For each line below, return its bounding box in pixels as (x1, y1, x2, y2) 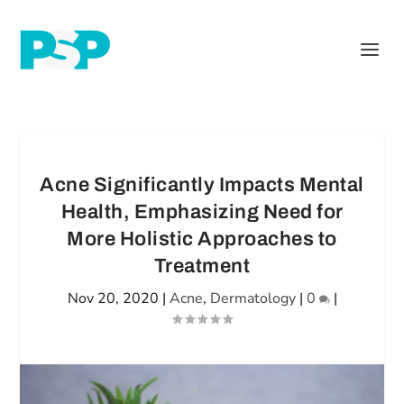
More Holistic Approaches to (67, 228, 337, 250)
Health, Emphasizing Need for (60, 201, 344, 223)
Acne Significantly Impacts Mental (40, 174, 364, 196)
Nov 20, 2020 (67, 289, 159, 308)
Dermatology (209, 289, 296, 308)
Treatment (153, 255, 251, 277)
